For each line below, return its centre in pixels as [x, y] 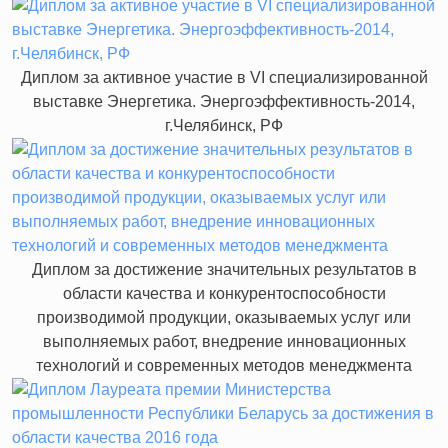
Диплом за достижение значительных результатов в [224, 269]
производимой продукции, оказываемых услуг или [224, 317]
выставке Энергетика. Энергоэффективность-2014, [224, 101]
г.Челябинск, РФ [224, 125]
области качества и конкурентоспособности [224, 293]
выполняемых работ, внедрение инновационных [224, 341]
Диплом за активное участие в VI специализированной [224, 77]
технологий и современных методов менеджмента [224, 365]
